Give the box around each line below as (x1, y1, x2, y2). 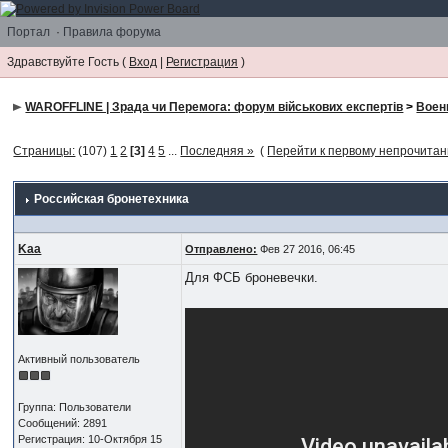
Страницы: (13, 143, 76, 158)
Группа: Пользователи (18, 400, 132, 413)
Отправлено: (185, 242, 258, 255)
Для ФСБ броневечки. (185, 269, 319, 285)
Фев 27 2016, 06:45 (257, 242, 356, 255)
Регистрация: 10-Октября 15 (18, 432, 163, 445)
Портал (7, 24, 50, 39)
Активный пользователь (18, 352, 141, 365)
